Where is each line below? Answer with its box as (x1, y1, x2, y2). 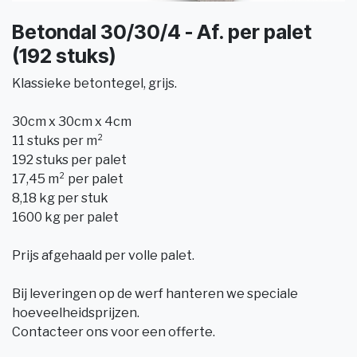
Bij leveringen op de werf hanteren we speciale (12, 286, 298, 301)
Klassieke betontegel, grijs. (12, 76, 177, 91)
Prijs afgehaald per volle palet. (12, 248, 194, 263)
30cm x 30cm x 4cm (12, 114, 131, 129)
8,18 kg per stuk (12, 190, 108, 206)
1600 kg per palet (12, 210, 119, 225)
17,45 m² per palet (12, 171, 124, 186)
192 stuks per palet (12, 152, 127, 167)
